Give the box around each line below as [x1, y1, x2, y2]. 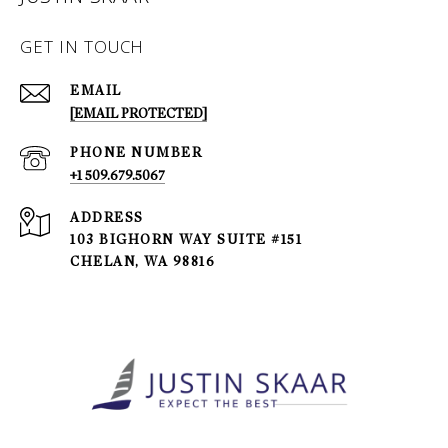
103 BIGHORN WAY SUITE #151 [70, 231, 302, 249]
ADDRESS [70, 209, 144, 227]
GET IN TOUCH [20, 35, 144, 65]
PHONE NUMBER [70, 144, 202, 162]
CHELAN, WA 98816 [70, 253, 215, 271]
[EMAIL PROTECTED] [70, 105, 207, 123]
